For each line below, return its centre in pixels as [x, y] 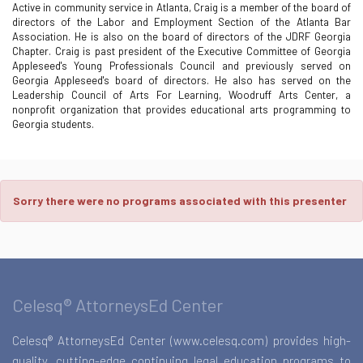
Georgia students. [53, 124]
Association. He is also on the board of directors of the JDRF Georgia [181, 36]
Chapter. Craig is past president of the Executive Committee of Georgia [181, 51]
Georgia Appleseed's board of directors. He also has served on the [181, 80]
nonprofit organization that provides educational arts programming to [181, 109]
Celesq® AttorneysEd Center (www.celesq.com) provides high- [181, 340]
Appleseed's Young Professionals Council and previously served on [181, 66]
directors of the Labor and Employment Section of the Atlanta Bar [181, 22]
